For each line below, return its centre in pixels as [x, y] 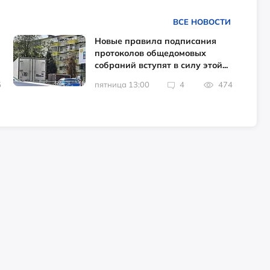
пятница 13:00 [122, 85]
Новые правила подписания [156, 41]
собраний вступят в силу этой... [162, 65]
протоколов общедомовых [151, 53]
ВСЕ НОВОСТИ [202, 21]
